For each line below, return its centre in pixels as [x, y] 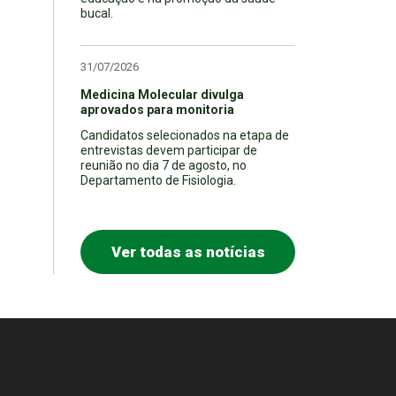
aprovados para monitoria [157, 109]
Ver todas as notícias [188, 251]
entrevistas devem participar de [169, 150]
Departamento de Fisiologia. [158, 180]
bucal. [97, 13]
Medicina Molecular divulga [162, 94]
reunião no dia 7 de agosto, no [164, 165]
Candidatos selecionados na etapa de [185, 135]
